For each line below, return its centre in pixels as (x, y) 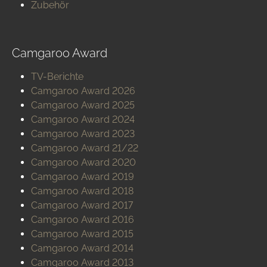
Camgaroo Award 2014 (82, 249)
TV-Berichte (57, 77)
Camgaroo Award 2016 (83, 220)
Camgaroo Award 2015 (82, 234)
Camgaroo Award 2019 (83, 177)
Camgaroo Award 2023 (83, 134)
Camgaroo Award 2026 (83, 91)
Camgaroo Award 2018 (82, 191)
